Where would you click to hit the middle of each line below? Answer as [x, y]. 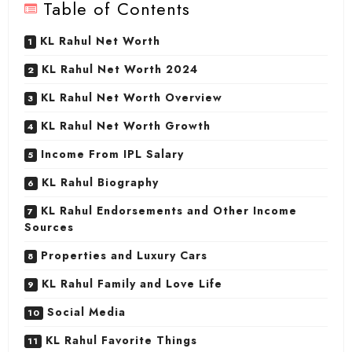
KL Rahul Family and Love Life [132, 284]
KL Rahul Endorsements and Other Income [169, 211]
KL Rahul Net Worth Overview [132, 98]
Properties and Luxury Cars [124, 256]
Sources [49, 227]
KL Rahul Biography [100, 183]
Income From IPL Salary [112, 154]
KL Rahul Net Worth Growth [126, 126]
